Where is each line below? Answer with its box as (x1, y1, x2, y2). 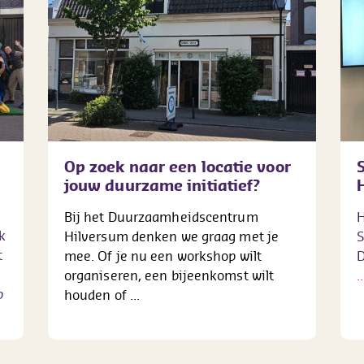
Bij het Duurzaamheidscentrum (63, 208, 258, 227)
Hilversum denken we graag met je (63, 227, 279, 246)
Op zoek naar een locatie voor (63, 157, 291, 177)
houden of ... (63, 286, 141, 305)
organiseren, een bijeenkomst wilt (63, 266, 275, 285)
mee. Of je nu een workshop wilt (63, 247, 262, 266)
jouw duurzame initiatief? (63, 175, 261, 196)
